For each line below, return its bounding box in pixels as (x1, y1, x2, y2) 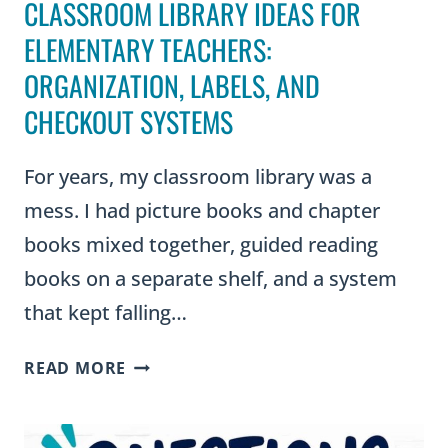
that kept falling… (24, 298, 187, 326)
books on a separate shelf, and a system (24, 264, 397, 292)
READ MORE (24, 356, 127, 379)
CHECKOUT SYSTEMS (24, 100, 233, 142)
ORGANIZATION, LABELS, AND (24, 64, 320, 106)
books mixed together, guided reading (24, 230, 378, 258)
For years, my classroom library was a (24, 162, 372, 190)
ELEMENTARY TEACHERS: (24, 28, 272, 70)
